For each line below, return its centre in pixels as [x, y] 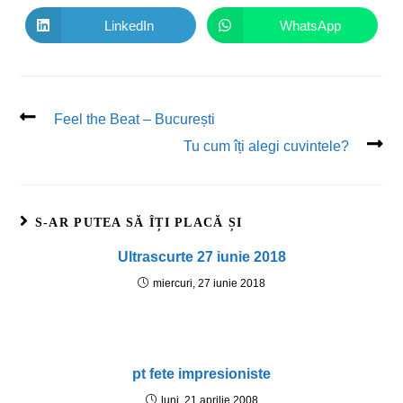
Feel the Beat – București [135, 119]
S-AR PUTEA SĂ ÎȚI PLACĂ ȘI [139, 223]
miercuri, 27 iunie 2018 [209, 283]
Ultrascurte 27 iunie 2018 [201, 257]
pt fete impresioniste [201, 374]
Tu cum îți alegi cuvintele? [266, 146]
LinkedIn [129, 25]
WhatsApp [310, 25]
